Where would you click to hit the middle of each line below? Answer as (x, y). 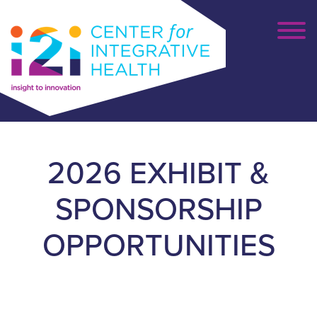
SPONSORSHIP (158, 209)
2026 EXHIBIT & (158, 173)
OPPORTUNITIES (158, 245)
